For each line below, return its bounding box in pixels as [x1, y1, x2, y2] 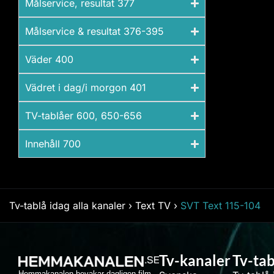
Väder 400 [25, 53, 73, 65]
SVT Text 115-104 [180, 199, 261, 212]
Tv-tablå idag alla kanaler [9, 199, 125, 212]
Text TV [135, 199, 171, 212]
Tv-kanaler [159, 251, 231, 269]
